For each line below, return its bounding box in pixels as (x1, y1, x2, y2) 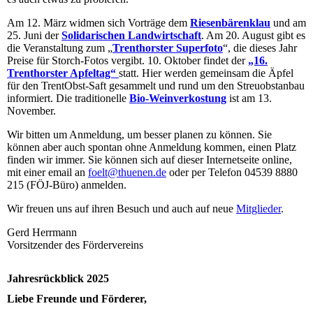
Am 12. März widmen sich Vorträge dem (7, 16, 190, 29)
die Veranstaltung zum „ (7, 41, 112, 54)
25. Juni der (7, 29, 61, 41)
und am (270, 16, 306, 29)
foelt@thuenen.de (88, 166, 166, 178)
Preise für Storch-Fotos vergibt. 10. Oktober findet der (7, 54, 248, 66)
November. (7, 104, 56, 117)
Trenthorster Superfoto (112, 41, 223, 54)
